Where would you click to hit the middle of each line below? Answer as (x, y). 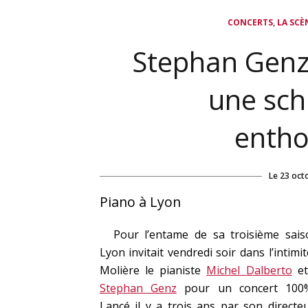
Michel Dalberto (249, 270)
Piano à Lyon (140, 202)
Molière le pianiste (153, 270)
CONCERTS (250, 22)
